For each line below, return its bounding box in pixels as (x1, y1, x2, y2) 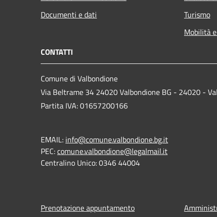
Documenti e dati (41, 8, 97, 20)
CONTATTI (41, 46, 73, 58)
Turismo (184, 8, 210, 20)
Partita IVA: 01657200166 (41, 99, 128, 111)
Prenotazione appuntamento (41, 201, 135, 214)
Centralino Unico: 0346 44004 (41, 156, 140, 169)
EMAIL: (41, 133, 65, 145)
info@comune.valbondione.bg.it (65, 133, 168, 145)
